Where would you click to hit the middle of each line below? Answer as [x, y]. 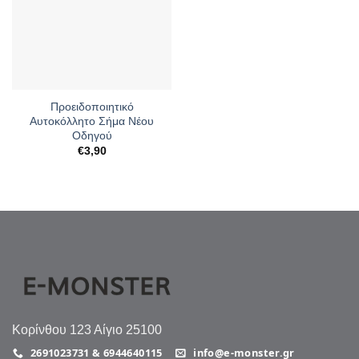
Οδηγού [92, 136]
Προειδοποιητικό [92, 107]
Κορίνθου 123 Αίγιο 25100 [87, 330]
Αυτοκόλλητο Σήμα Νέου [92, 121]
